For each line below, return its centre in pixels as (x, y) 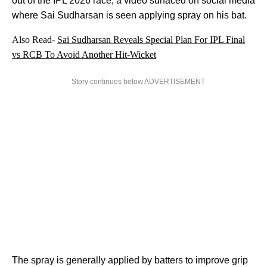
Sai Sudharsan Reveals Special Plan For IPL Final (151, 40)
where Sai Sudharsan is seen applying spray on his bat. (129, 15)
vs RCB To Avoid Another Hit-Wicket (84, 55)
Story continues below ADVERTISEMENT (138, 82)
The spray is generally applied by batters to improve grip (130, 260)
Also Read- (35, 40)
